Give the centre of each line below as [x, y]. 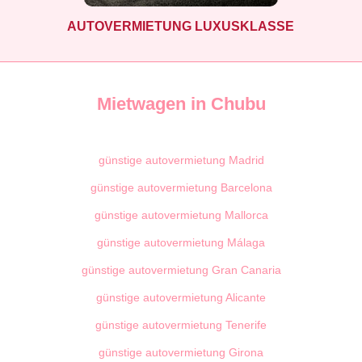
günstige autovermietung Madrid [181, 160]
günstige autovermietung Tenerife [181, 325]
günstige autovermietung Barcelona [181, 188]
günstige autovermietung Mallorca [181, 215]
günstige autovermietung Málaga [181, 243]
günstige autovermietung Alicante [181, 298]
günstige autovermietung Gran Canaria [181, 270]
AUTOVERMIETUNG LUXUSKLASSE [181, 25]
